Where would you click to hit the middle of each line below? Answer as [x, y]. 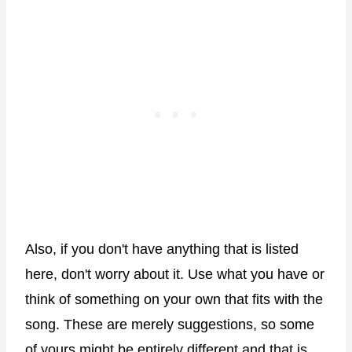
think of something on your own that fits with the [174, 299]
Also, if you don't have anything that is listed [162, 249]
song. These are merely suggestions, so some [170, 324]
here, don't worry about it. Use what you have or [175, 274]
